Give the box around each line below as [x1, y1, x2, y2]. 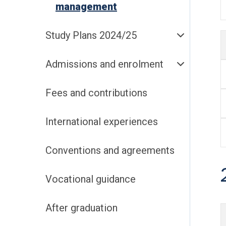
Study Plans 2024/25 [45, 29, 137, 41]
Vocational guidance [45, 173, 136, 185]
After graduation [45, 202, 118, 214]
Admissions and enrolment [45, 58, 163, 70]
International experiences [45, 116, 158, 128]
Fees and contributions [45, 87, 147, 99]
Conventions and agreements [45, 144, 175, 156]
